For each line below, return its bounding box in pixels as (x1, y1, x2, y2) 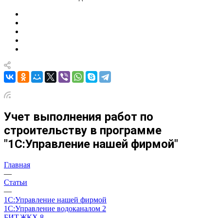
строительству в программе (4, 123, 162, 137)
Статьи (4, 178, 27, 186)
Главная (4, 160, 30, 169)
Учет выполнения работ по (4, 109, 153, 124)
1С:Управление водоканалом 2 (4, 204, 106, 213)
